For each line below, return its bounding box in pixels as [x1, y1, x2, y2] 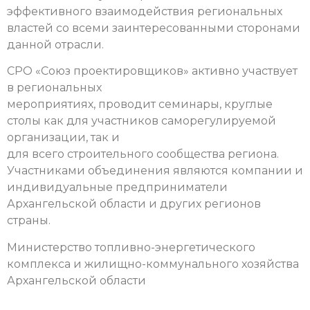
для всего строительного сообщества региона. [7, 147, 279, 161]
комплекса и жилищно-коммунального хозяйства [7, 257, 299, 271]
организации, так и [7, 131, 120, 145]
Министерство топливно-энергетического [7, 240, 255, 254]
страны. [7, 214, 51, 228]
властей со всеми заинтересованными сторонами [7, 21, 300, 35]
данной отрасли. [7, 37, 104, 51]
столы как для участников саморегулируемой [7, 114, 276, 128]
